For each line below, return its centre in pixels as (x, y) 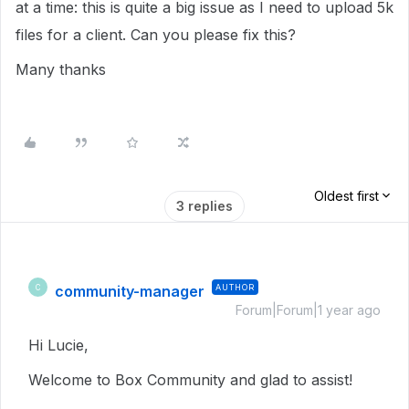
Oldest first (346, 196)
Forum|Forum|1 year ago (308, 310)
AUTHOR (235, 287)
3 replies (204, 206)
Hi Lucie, (61, 345)
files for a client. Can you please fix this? (156, 35)
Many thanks (61, 69)
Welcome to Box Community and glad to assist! (193, 380)
